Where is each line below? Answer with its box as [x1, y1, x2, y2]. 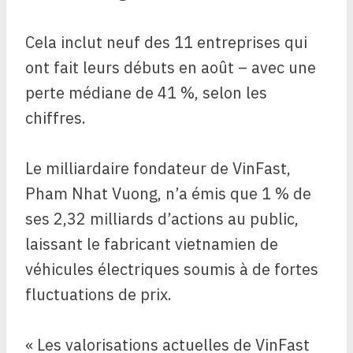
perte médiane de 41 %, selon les [25, 82, 267, 104]
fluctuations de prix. [25, 284, 172, 306]
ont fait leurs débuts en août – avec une [25, 57, 316, 79]
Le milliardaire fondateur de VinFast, [25, 158, 291, 180]
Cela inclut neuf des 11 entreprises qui [25, 32, 307, 54]
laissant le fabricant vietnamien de [25, 233, 278, 255]
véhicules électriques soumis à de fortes [25, 258, 318, 281]
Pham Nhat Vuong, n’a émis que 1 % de [25, 183, 311, 205]
